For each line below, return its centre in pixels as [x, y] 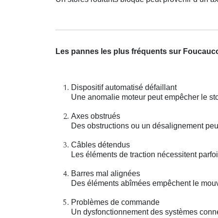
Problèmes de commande [115, 202]
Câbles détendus [100, 145]
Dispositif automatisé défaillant [124, 88]
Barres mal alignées [106, 174]
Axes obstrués [96, 116]
